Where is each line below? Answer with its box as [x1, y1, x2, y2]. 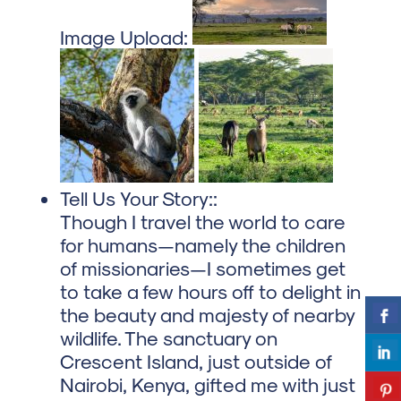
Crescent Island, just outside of [59, 349, 332, 373]
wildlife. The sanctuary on [59, 326, 277, 350]
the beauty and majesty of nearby [59, 303, 354, 327]
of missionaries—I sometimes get [59, 256, 346, 280]
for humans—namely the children [59, 233, 346, 257]
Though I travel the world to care [59, 209, 346, 234]
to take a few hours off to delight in [59, 279, 361, 303]
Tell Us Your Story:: [59, 186, 218, 210]
